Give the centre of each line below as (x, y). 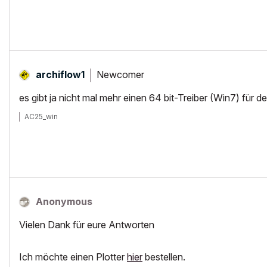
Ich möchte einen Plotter (73, 257)
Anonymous (64, 201)
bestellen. (164, 257)
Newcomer (120, 74)
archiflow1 (60, 74)
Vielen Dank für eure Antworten (87, 225)
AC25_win (41, 117)
